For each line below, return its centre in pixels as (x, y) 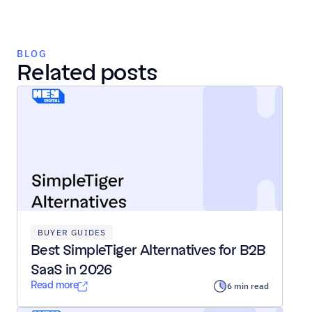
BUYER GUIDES (72, 232)
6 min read (248, 286)
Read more (55, 285)
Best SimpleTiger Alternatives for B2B (148, 250)
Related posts (87, 72)
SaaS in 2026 (71, 270)
